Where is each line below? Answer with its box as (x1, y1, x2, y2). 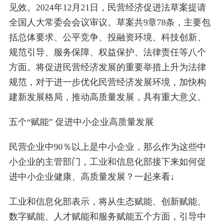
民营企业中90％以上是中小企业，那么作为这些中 (8, 142, 206, 152)
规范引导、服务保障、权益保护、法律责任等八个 (8, 47, 206, 58)
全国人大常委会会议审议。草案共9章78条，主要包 (8, 17, 211, 28)
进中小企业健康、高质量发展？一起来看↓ (8, 172, 175, 182)
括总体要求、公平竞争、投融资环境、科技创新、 (8, 32, 206, 43)
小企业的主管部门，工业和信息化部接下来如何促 (8, 157, 206, 167)
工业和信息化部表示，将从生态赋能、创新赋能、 (8, 197, 206, 207)
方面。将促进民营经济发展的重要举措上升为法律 (8, 62, 206, 73)
